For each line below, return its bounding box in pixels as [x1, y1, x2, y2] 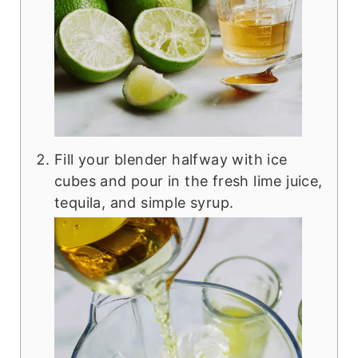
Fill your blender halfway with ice [54, 151, 288, 169]
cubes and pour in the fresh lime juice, [54, 173, 323, 190]
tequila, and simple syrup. [54, 194, 234, 212]
